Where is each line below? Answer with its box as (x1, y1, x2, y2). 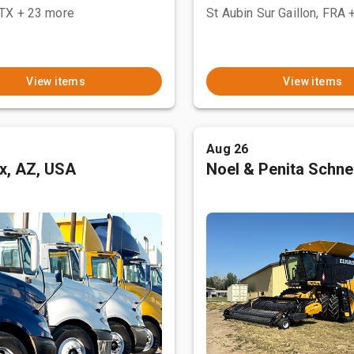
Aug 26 (206, 141, 249, 156)
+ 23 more (17, 6, 74, 21)
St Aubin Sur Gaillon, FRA (206, 6, 346, 21)
